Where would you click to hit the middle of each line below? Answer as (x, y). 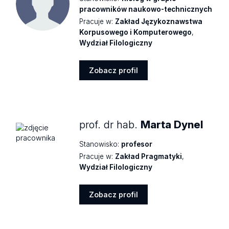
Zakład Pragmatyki (149, 156)
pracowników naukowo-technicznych (146, 9)
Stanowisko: (99, 144)
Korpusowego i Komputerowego (136, 32)
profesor (137, 144)
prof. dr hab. (110, 124)
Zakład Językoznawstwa (159, 22)
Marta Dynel (172, 124)
